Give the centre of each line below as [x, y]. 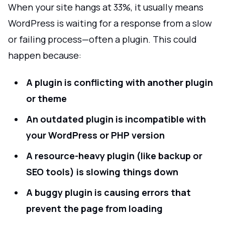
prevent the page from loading [94, 208]
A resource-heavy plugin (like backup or [114, 156]
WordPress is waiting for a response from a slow [110, 23]
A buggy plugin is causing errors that [108, 192]
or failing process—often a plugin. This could [102, 39]
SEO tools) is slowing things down [102, 172]
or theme [46, 98]
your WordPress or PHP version [95, 135]
